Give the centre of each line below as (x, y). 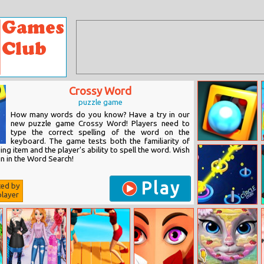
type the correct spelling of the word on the (100, 132)
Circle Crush (220, 212)
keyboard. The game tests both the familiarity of (100, 141)
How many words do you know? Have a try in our (100, 115)
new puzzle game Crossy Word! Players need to (100, 123)
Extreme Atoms (226, 148)
